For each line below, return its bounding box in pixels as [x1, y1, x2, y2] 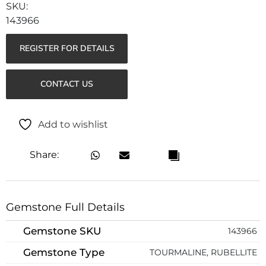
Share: [29, 149, 59, 161]
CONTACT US [40, 78, 94, 90]
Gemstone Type [23, 246, 104, 258]
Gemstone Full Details [6, 200, 125, 214]
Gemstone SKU [23, 224, 101, 237]
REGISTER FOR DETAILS [19, 42, 115, 54]
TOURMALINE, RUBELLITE [150, 246, 257, 258]
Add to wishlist [38, 119, 108, 131]
